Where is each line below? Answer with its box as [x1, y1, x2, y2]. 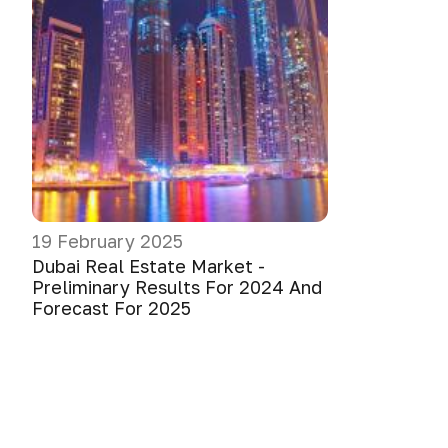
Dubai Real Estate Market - [32, 255, 265, 277]
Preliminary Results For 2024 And [32, 276, 322, 298]
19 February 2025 [32, 230, 183, 252]
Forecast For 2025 [32, 297, 191, 319]
